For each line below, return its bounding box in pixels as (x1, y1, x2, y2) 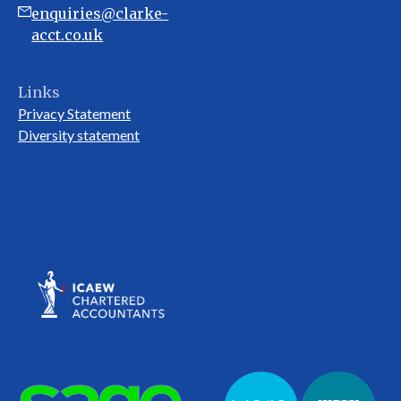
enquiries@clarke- (31, 4, 169, 22)
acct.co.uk (31, 26, 104, 44)
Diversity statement (18, 126, 140, 143)
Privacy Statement (18, 105, 131, 122)
